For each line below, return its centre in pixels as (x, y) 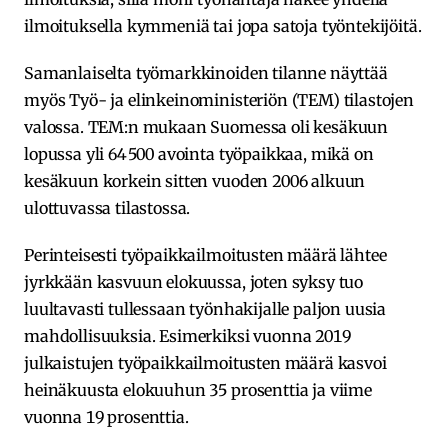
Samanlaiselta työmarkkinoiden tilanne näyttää (206, 73)
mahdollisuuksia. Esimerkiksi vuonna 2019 (187, 336)
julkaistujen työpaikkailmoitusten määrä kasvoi (205, 363)
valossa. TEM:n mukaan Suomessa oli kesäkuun (206, 127)
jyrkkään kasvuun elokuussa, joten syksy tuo (194, 282)
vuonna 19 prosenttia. (106, 417)
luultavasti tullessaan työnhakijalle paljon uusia (205, 309)
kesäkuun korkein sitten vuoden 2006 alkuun (195, 181)
